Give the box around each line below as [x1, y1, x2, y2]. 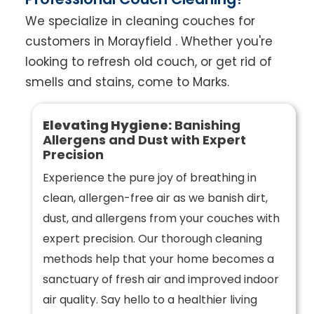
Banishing [171, 116, 240, 135]
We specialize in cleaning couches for [25, 13, 255, 30]
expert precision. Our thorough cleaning [42, 231, 262, 247]
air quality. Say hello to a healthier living [42, 292, 257, 308]
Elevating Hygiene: [42, 116, 172, 135]
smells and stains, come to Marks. [25, 74, 229, 91]
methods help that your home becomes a [42, 251, 274, 268]
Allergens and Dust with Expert [42, 131, 246, 149]
